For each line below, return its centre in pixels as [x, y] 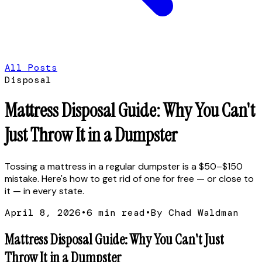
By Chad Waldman [195, 212]
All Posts [31, 68]
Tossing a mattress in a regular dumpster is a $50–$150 [124, 166]
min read [119, 212]
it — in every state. [44, 191]
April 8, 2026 [43, 212]
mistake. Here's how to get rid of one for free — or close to [129, 178]
